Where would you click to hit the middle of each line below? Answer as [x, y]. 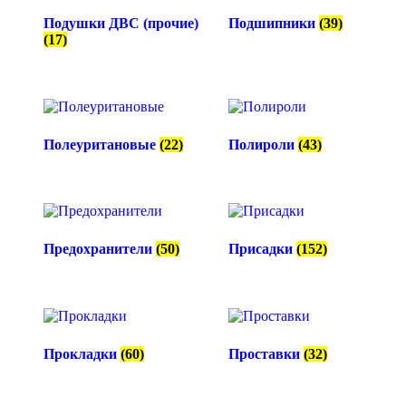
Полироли [263, 144]
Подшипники [273, 23]
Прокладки [82, 354]
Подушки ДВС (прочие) [121, 23]
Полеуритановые [101, 144]
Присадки [262, 249]
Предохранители [100, 249]
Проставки [266, 354]
